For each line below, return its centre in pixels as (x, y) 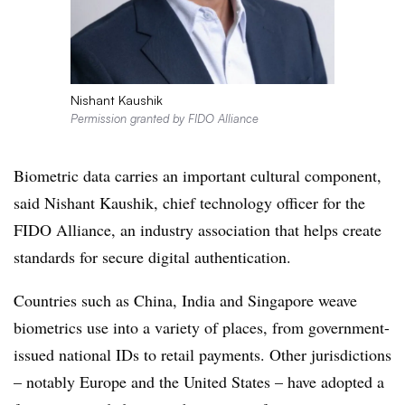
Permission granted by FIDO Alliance (164, 118)
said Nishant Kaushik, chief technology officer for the (189, 202)
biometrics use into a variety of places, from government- (202, 327)
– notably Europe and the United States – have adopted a (199, 381)
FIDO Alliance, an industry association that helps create (198, 229)
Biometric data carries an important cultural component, (198, 175)
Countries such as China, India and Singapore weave (185, 300)
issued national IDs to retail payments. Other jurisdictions (202, 354)
